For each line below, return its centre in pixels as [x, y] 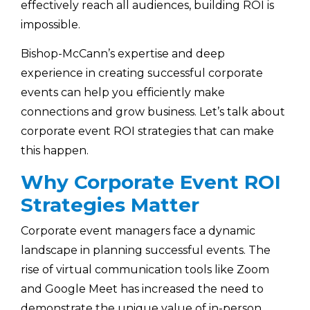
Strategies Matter [110, 204]
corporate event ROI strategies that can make [147, 131]
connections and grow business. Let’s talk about [153, 112]
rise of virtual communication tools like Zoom [145, 270]
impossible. [51, 25]
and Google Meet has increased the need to [142, 289]
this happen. [55, 151]
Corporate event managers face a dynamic [138, 231]
